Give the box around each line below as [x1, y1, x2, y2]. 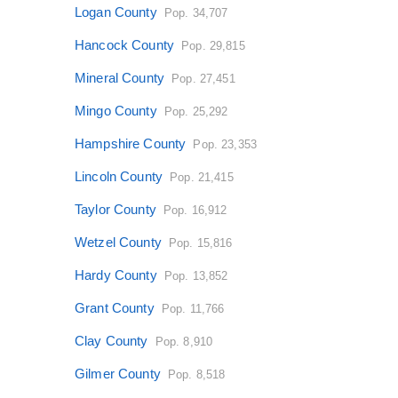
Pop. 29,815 [181, 38, 245, 52]
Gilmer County [75, 365, 161, 381]
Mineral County [75, 69, 165, 85]
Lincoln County [75, 168, 163, 184]
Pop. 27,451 [171, 71, 235, 85]
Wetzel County [75, 234, 162, 250]
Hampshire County [75, 135, 187, 151]
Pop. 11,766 [161, 301, 225, 315]
